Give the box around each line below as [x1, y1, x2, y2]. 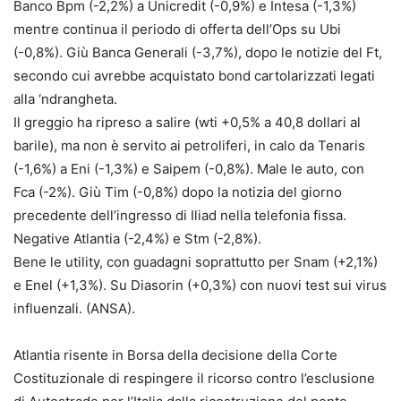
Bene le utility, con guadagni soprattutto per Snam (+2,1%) [13, 253, 378, 271]
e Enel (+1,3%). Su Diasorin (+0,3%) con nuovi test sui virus [13, 277, 387, 294]
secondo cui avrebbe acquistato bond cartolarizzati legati [13, 67, 375, 85]
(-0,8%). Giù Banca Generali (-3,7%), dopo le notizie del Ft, [13, 44, 382, 62]
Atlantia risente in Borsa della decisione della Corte [13, 346, 337, 364]
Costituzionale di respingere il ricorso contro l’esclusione [13, 370, 375, 388]
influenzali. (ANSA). [13, 300, 135, 318]
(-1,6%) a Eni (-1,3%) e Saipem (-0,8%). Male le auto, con [13, 160, 364, 178]
